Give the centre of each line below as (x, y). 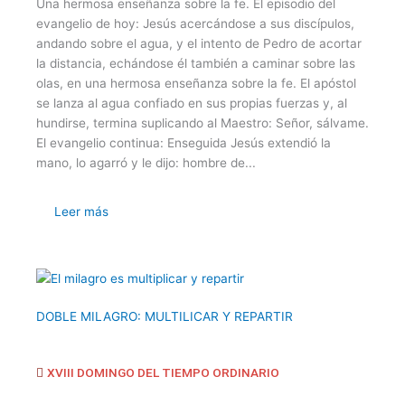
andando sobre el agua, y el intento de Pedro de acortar (199, 43)
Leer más (81, 212)
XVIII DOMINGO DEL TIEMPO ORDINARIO (163, 372)
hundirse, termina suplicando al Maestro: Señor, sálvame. (202, 123)
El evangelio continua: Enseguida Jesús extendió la (184, 143)
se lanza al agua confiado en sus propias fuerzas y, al (192, 103)
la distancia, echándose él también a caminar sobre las (196, 63)
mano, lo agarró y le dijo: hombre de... (146, 163)
